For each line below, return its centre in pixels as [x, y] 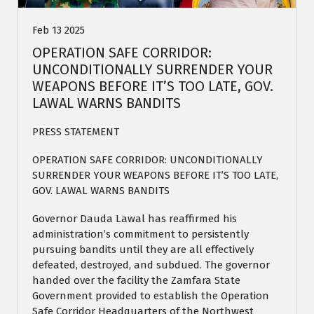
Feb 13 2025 [59, 30]
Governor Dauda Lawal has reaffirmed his [135, 219]
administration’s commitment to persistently [141, 234]
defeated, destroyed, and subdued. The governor [151, 265]
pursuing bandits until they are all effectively [143, 250]
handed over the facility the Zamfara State [136, 281]
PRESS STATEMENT [76, 132]
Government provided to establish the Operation [151, 296]
